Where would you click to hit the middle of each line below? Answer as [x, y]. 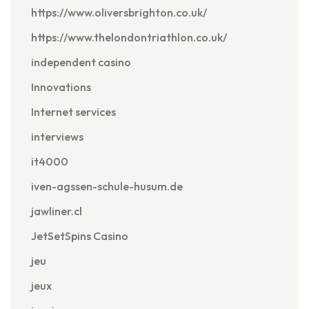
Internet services [73, 112]
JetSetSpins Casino [80, 236]
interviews [57, 137]
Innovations [61, 87]
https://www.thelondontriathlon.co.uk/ [129, 37]
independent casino [81, 62]
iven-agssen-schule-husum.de [107, 186]
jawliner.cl [57, 211]
